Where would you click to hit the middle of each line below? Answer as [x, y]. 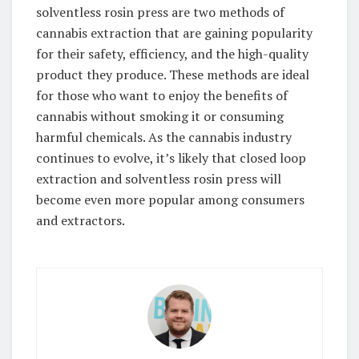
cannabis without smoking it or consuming [160, 116]
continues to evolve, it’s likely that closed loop [171, 157]
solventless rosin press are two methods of [160, 12]
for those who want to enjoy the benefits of [162, 95]
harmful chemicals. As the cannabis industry [164, 137]
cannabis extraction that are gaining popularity [174, 32]
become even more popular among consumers [170, 199]
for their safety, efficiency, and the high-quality [172, 53]
